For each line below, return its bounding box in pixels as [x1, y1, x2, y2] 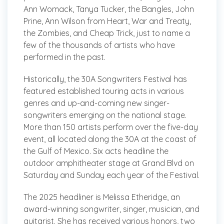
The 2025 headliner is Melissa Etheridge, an [23, 192, 180, 202]
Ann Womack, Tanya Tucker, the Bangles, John [23, 4, 194, 14]
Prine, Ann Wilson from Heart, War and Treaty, [23, 16, 191, 26]
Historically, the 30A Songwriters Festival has [23, 74, 187, 84]
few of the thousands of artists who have [23, 40, 175, 50]
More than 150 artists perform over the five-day [23, 122, 198, 132]
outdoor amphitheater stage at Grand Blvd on [23, 158, 194, 168]
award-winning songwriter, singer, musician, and [23, 204, 199, 214]
